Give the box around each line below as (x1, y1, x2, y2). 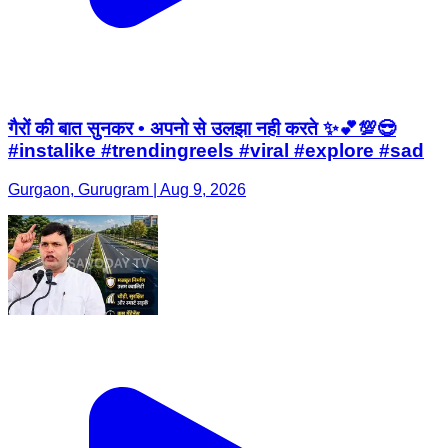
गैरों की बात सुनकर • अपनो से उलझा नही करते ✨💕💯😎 (8, 118, 396, 140)
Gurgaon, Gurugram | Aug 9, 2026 (8, 181, 246, 199)
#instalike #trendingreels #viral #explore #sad (8, 140, 424, 162)
